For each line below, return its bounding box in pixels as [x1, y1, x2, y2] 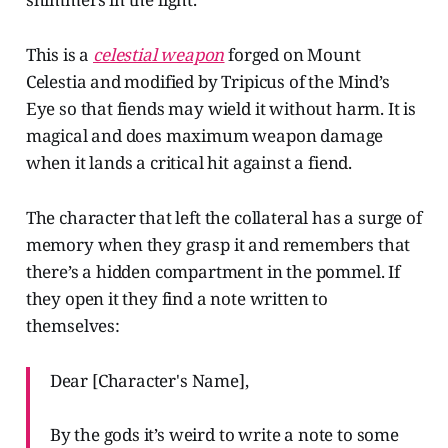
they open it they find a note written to [25, 287, 328, 311]
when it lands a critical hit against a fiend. [25, 151, 353, 175]
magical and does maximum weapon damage [25, 124, 384, 148]
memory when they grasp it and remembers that [25, 233, 411, 257]
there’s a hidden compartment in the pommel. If [25, 260, 400, 284]
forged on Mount [224, 43, 361, 67]
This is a [25, 43, 94, 67]
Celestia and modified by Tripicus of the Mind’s [25, 70, 390, 94]
